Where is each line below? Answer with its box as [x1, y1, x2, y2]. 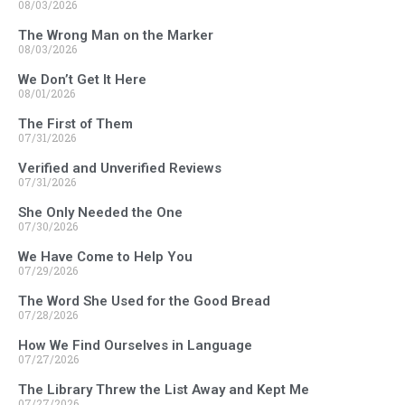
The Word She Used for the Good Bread [18, 293, 270, 310]
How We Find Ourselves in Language [18, 337, 252, 354]
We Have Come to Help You [18, 249, 193, 266]
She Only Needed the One [18, 204, 183, 221]
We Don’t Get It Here [18, 71, 146, 89]
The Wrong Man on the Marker [18, 27, 213, 44]
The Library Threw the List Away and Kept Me [18, 381, 309, 399]
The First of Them [18, 116, 133, 133]
